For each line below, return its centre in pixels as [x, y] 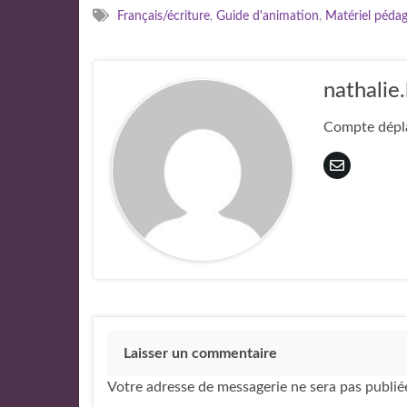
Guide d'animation [268, 15]
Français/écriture [164, 15]
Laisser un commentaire [200, 353]
